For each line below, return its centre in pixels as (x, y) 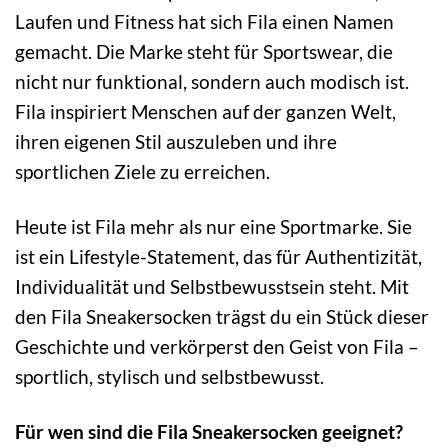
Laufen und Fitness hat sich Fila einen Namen (204, 22)
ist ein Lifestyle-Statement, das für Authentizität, (218, 257)
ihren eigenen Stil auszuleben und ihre (176, 142)
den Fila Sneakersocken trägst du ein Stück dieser (222, 317)
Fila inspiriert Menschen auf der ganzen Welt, (205, 112)
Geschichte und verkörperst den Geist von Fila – (217, 347)
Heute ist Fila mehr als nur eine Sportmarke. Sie (213, 227)
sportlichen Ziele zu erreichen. (142, 172)
